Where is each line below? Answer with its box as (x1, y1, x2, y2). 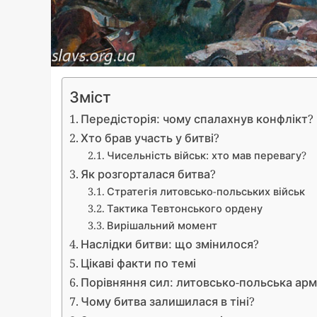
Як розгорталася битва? (81, 166, 217, 182)
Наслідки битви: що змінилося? (81, 236, 260, 252)
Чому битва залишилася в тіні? (81, 293, 255, 309)
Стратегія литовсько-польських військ (106, 183, 305, 198)
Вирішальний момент (106, 217, 217, 232)
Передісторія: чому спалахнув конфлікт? (81, 110, 314, 127)
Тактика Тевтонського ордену (106, 200, 263, 215)
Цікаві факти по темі (81, 255, 197, 271)
